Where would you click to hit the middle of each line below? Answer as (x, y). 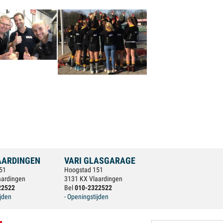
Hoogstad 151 (84, 170)
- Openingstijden (86, 197)
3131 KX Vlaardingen (93, 179)
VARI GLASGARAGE (100, 161)
